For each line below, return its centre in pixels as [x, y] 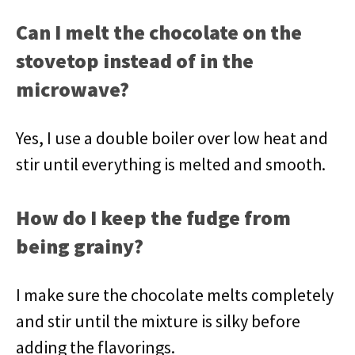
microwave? [73, 89]
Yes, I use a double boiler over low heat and [172, 138]
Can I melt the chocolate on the [159, 32]
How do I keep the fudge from [153, 218]
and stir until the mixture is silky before [158, 321]
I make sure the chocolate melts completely [175, 295]
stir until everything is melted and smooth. [171, 164]
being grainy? [80, 246]
